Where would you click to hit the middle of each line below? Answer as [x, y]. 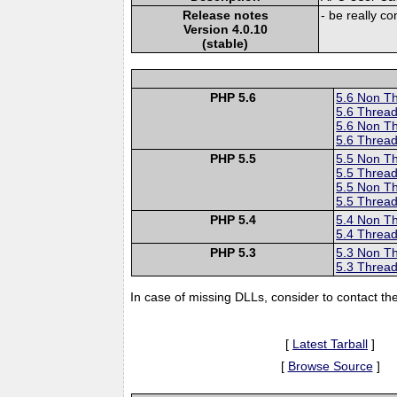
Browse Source [330, 366]
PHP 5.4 [233, 219]
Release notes [225, 15]
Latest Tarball [330, 343]
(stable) [226, 43]
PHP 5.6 [233, 97]
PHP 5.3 [233, 252]
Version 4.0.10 [225, 29]
